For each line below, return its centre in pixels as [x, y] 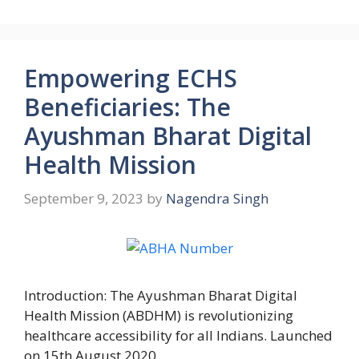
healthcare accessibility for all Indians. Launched [178, 335]
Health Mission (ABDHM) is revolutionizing [159, 315]
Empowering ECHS [131, 79]
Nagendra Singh [217, 198]
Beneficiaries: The [127, 107]
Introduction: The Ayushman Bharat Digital [161, 295]
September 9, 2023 [84, 198]
